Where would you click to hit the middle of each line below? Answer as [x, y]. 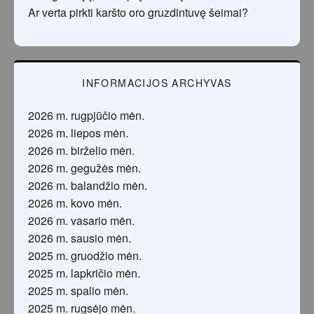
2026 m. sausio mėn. [80, 238]
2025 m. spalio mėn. [78, 291]
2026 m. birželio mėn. [81, 151]
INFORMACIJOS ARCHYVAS [157, 83]
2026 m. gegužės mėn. [84, 168]
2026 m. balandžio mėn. [88, 186]
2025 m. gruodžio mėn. [85, 256]
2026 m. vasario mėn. [81, 221]
